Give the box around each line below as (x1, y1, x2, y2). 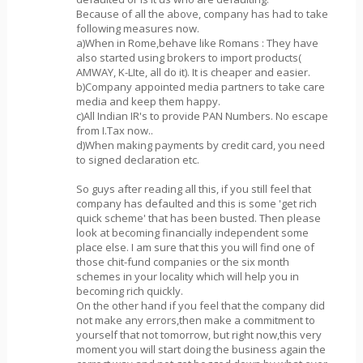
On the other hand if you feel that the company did (75, 298, 325, 313)
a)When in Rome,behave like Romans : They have (75, 36, 318, 50)
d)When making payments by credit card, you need (75, 138, 325, 152)
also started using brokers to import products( (75, 50, 301, 65)
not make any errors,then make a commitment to (75, 313, 315, 327)
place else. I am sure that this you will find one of (75, 240, 314, 254)
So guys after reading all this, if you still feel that (75, 181, 311, 196)
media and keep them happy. (75, 94, 220, 109)
